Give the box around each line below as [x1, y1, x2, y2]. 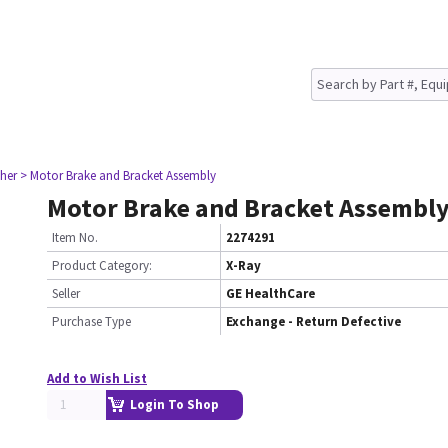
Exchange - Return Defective [226, 313, 401, 330]
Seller [52, 285, 80, 302]
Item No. [52, 229, 98, 246]
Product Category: [52, 257, 152, 274]
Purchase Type [52, 313, 131, 330]
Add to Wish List [47, 370, 147, 387]
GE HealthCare [226, 285, 315, 302]
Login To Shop [130, 396, 219, 413]
